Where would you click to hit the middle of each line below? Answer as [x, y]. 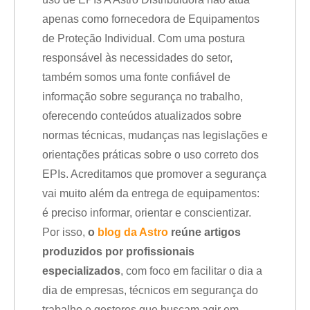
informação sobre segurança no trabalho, [143, 97]
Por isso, [65, 232]
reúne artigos [204, 232]
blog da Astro [133, 232]
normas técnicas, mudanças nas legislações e [155, 135]
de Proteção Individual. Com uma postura [144, 38]
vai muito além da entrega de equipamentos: [151, 193]
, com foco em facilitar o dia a [191, 271]
